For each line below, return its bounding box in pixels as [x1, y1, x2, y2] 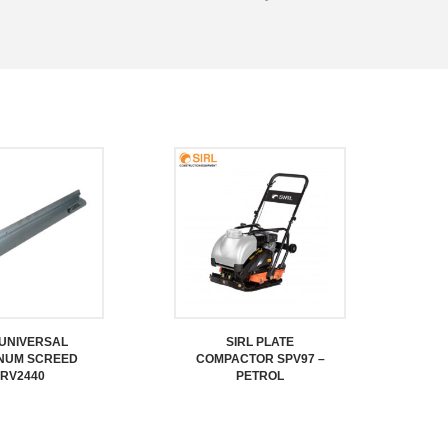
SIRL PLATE [226, 335, 294, 349]
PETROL [236, 369, 284, 383]
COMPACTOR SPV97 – [195, 352, 325, 366]
